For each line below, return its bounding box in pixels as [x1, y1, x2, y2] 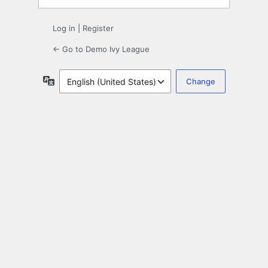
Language [54, 75, 94, 86]
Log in [53, 23, 75, 33]
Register [83, 23, 114, 33]
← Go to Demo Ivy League [53, 44, 150, 54]
